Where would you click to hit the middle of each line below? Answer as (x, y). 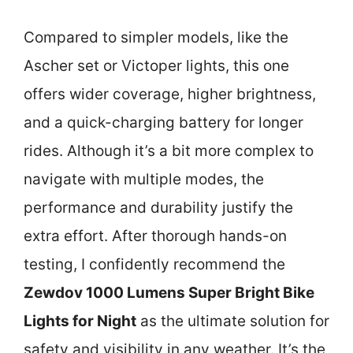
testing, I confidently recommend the (154, 264)
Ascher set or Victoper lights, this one (156, 66)
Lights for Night (80, 321)
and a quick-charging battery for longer (163, 123)
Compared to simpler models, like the (156, 37)
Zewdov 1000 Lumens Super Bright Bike (169, 293)
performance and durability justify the (158, 208)
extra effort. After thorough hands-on (155, 236)
